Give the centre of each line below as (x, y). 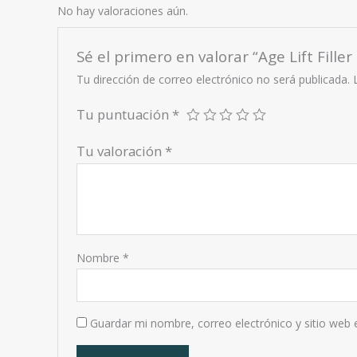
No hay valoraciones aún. (123, 11)
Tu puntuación (125, 115)
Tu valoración (121, 151)
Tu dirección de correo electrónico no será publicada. (214, 80)
